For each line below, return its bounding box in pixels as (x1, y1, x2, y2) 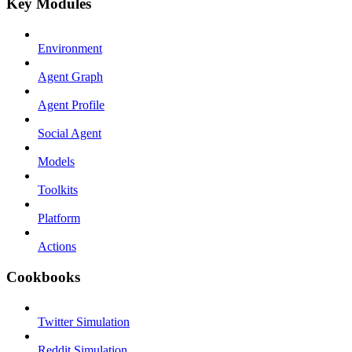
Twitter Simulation (38, 314, 130, 328)
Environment (38, 42, 102, 56)
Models (38, 155, 75, 169)
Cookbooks (6, 268, 80, 285)
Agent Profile (38, 98, 104, 112)
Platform (38, 211, 80, 225)
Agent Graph (38, 70, 103, 84)
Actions (38, 240, 76, 254)
